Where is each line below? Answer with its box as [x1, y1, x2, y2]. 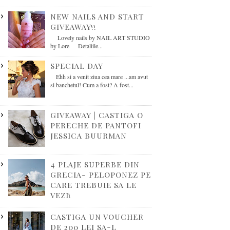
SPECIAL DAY [50, 61, 103, 71]
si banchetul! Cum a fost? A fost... [50, 81, 133, 89]
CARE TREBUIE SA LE [50, 180, 137, 190]
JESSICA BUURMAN [50, 130, 127, 141]
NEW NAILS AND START [50, 11, 144, 22]
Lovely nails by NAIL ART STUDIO [50, 33, 150, 42]
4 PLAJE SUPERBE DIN [50, 159, 140, 169]
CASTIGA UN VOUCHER [50, 212, 144, 222]
